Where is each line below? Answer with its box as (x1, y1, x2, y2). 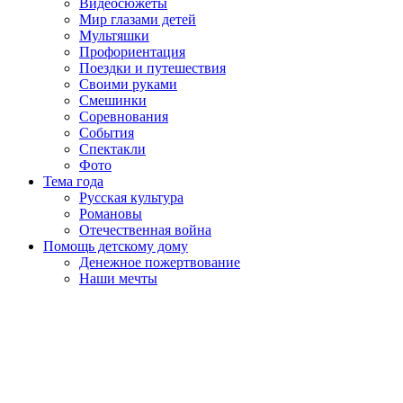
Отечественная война (79, 221, 211, 237)
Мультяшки (79, 27, 149, 43)
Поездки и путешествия (79, 59, 226, 76)
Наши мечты (79, 270, 157, 286)
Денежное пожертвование (79, 254, 240, 270)
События (79, 124, 134, 140)
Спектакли (79, 140, 146, 157)
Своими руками (79, 76, 177, 92)
